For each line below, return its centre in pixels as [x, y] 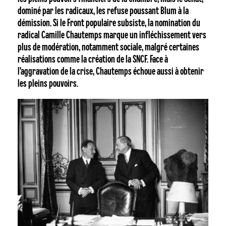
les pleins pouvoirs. [48, 84]
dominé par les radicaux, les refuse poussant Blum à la [103, 11]
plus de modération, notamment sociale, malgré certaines [108, 47]
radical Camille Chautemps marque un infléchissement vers [112, 35]
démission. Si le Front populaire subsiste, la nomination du [109, 23]
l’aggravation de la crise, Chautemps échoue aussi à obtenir [110, 72]
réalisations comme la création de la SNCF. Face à [93, 60]
